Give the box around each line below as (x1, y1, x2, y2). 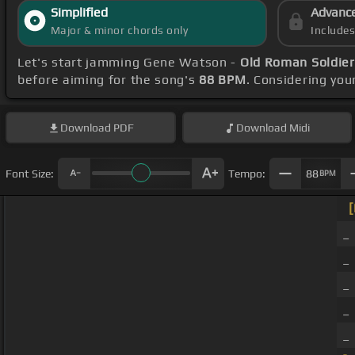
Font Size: (6, 166, 54, 180)
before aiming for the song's (17, 72, 200, 88)
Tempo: (228, 166, 265, 180)
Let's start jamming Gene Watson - (17, 55, 240, 71)
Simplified (50, 5, 108, 21)
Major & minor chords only (50, 24, 189, 37)
